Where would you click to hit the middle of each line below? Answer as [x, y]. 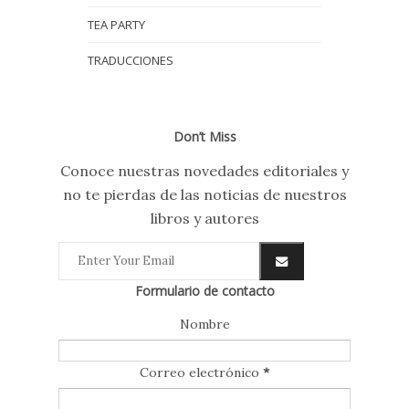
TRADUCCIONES [131, 61]
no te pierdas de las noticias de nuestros [204, 195]
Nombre [204, 325]
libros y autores [204, 219]
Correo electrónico [201, 373]
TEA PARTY [116, 25]
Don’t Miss [204, 137]
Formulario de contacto [204, 291]
